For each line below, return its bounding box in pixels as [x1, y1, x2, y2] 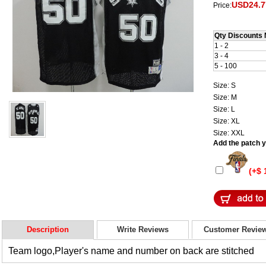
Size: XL [213, 116, 242, 125]
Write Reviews [117, 224, 169, 234]
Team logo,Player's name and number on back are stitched [8, 245, 254, 256]
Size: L [213, 104, 237, 113]
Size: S [213, 81, 237, 90]
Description [27, 224, 69, 234]
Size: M [213, 93, 239, 102]
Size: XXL [213, 128, 246, 137]
